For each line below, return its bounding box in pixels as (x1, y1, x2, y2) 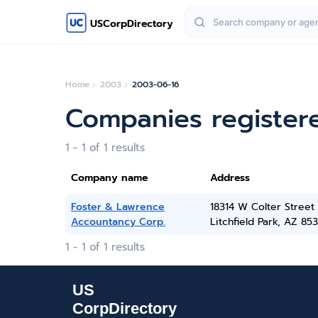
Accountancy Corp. (71, 214, 165, 229)
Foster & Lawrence (71, 199, 165, 214)
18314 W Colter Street (209, 199, 314, 214)
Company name (71, 170, 148, 185)
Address (209, 170, 250, 185)
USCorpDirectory (90, 16, 173, 31)
